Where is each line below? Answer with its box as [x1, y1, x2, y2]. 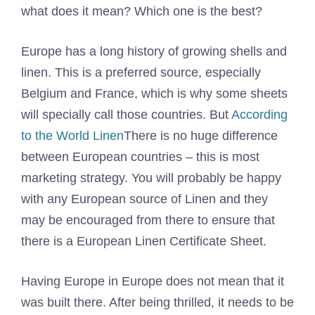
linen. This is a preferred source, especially [21, 65, 261, 79]
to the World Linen [21, 129, 124, 143]
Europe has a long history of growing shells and [21, 44, 287, 58]
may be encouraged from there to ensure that [21, 213, 275, 227]
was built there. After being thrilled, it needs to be [21, 295, 294, 309]
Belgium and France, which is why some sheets [21, 86, 288, 101]
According [231, 108, 288, 122]
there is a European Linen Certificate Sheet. [21, 234, 266, 248]
